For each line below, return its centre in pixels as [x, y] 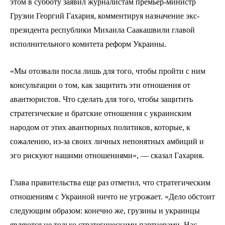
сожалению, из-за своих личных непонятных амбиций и [107, 141]
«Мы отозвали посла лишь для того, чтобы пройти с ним [108, 71]
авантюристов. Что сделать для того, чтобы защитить [101, 99]
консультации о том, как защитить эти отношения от [100, 85]
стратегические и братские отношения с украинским [101, 113]
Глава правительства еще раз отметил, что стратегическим [110, 182]
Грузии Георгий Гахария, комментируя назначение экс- [105, 16]
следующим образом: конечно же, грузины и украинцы [105, 210]
